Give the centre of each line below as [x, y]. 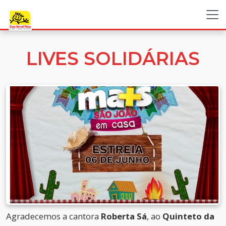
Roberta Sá [124, 216]
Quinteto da [188, 216]
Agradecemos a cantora [53, 216]
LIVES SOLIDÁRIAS [113, 59]
